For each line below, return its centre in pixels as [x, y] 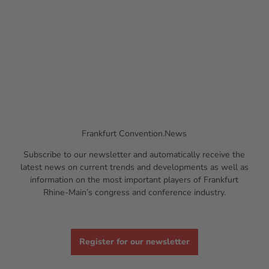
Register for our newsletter [134, 241]
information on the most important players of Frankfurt [134, 180]
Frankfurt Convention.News [134, 134]
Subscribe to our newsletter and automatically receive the [134, 155]
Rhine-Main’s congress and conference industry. [134, 193]
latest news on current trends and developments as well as [134, 168]
